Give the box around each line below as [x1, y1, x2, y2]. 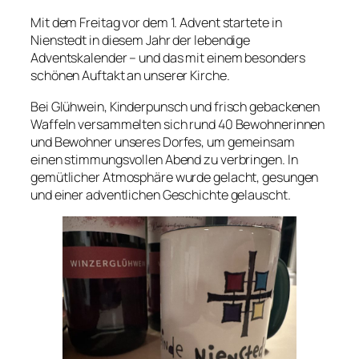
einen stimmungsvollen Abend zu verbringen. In [30, 150, 298, 168]
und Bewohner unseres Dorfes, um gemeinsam [30, 132, 295, 151]
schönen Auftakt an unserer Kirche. [30, 67, 230, 85]
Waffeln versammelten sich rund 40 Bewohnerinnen [30, 115, 325, 133]
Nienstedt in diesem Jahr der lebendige [30, 31, 251, 50]
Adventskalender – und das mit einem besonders [30, 49, 305, 67]
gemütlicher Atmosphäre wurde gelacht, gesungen [30, 167, 319, 186]
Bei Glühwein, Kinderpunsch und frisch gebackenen [30, 97, 321, 115]
